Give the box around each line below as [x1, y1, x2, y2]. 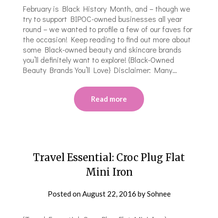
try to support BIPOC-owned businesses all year [23, 13, 182, 24]
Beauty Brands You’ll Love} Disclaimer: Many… [23, 64, 178, 75]
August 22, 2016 [82, 189, 136, 198]
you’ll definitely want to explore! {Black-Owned [23, 54, 175, 65]
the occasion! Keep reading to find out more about [23, 34, 191, 44]
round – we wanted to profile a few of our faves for [23, 23, 193, 34]
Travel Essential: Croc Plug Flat [33, 151, 185, 163]
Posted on [47, 189, 82, 198]
